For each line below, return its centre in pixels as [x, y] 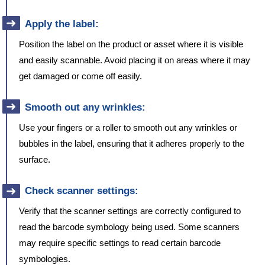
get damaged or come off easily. [80, 76]
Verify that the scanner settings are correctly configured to [130, 211]
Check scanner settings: [82, 191]
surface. [35, 160]
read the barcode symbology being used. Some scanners [129, 227]
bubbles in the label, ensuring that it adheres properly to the [132, 144]
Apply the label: [62, 24]
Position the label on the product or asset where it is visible [131, 44]
